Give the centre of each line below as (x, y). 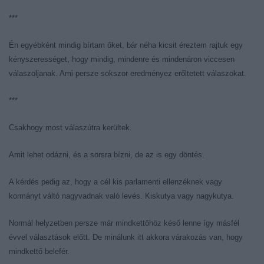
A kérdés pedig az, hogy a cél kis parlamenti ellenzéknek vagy (115, 182)
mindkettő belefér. (39, 251)
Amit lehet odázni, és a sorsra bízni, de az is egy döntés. (107, 155)
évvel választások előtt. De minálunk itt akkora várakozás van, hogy (126, 237)
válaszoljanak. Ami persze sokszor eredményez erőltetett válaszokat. (128, 73)
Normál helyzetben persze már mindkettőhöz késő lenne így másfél (124, 223)
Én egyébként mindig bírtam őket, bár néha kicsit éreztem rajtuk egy (126, 45)
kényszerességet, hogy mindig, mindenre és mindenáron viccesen (122, 59)
